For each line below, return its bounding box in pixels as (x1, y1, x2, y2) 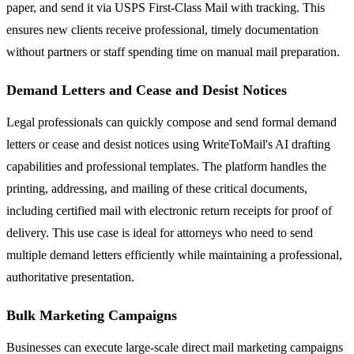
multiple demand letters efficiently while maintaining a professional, (6, 248, 342, 262)
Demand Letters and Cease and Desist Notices (6, 82, 287, 99)
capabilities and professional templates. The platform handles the (6, 160, 326, 174)
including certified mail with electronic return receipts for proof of (6, 204, 332, 218)
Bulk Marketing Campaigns (6, 307, 177, 324)
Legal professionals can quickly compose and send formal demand (6, 115, 337, 130)
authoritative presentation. (6, 270, 134, 284)
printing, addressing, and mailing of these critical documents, (6, 182, 307, 196)
